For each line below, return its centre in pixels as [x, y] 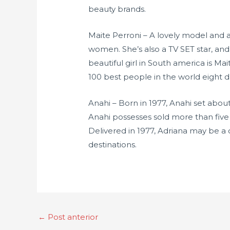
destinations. [113, 145]
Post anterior [72, 217]
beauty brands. [117, 9]
